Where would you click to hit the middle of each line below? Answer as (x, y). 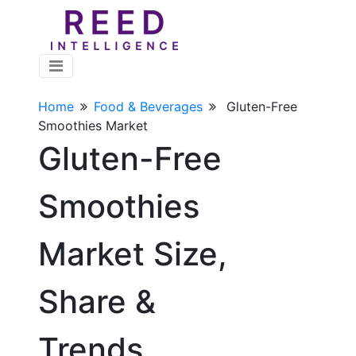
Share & (97, 302)
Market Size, (133, 254)
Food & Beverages (148, 106)
